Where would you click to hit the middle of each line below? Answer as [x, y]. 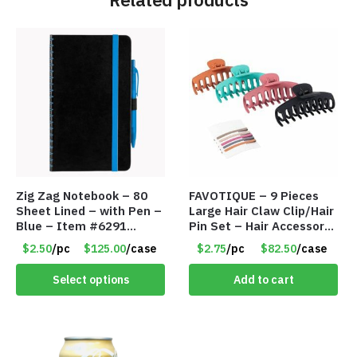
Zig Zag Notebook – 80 [82, 195]
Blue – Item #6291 [71, 226]
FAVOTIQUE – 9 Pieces [254, 195]
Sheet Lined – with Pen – [89, 210]
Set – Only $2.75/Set [251, 241]
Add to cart [263, 280]
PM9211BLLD [53, 241]
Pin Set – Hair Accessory [260, 226]
